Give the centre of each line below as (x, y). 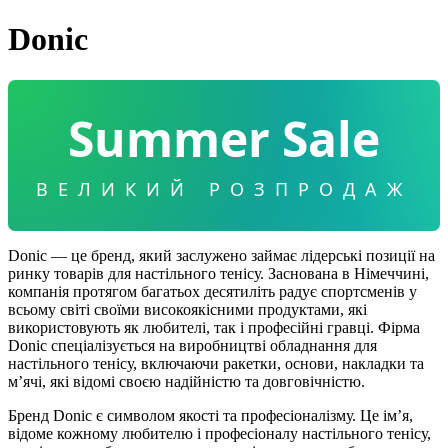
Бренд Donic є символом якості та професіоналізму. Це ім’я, (210, 415)
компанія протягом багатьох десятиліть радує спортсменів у (212, 291)
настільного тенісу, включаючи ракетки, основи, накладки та (216, 363)
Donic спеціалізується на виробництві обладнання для (192, 345)
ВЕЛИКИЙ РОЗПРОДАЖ (224, 188)
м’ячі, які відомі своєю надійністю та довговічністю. (186, 381)
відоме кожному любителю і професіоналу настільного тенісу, (219, 433)
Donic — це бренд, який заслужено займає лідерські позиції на (221, 255)
